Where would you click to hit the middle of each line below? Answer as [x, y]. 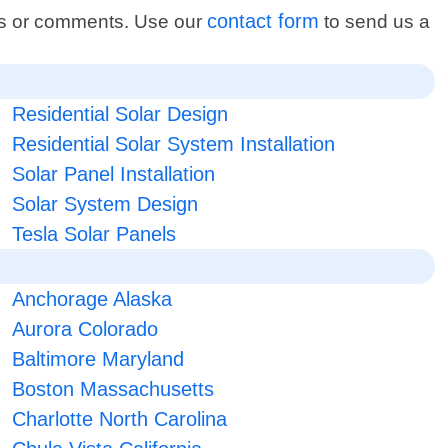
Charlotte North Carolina [119, 419]
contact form [263, 21]
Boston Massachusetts [112, 389]
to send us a [375, 22]
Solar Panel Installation [113, 174]
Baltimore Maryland [97, 359]
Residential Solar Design [119, 114]
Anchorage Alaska [91, 299]
